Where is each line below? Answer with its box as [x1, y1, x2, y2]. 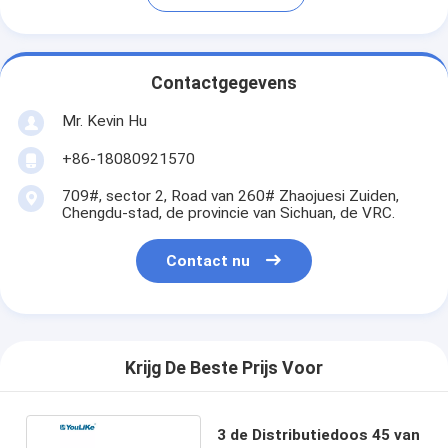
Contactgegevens [151, 73, 297, 94]
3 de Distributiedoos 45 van [216, 425, 420, 444]
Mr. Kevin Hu [61, 111, 147, 130]
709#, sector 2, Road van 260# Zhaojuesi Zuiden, [61, 186, 399, 205]
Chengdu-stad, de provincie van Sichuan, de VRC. [61, 203, 395, 222]
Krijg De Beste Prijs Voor [125, 358, 323, 379]
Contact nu [166, 252, 251, 271]
